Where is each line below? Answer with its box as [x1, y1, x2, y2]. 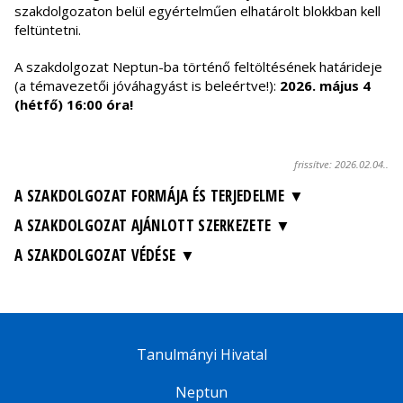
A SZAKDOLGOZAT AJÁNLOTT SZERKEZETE [14, 215, 272, 237]
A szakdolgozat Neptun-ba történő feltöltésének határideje [14, 58, 382, 76]
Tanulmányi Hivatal [136, 345, 267, 365]
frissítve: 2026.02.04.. [294, 157, 389, 172]
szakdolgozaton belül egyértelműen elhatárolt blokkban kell [14, 2, 381, 21]
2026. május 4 [280, 76, 371, 95]
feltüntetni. [14, 21, 81, 40]
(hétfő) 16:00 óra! [14, 95, 133, 114]
